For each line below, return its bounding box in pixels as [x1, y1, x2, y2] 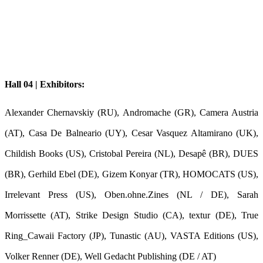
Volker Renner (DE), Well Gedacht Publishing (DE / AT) [5, 251, 216, 262]
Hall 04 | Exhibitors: [5, 79, 85, 89]
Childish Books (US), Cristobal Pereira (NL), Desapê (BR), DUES [5, 149, 258, 159]
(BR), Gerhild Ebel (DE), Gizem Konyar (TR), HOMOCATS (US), [5, 169, 258, 180]
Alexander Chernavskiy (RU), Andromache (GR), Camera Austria [5, 107, 258, 118]
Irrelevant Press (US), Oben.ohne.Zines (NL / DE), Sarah [5, 190, 258, 200]
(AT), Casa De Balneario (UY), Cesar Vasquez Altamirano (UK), [5, 128, 258, 139]
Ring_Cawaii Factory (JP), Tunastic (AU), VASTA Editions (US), [5, 231, 258, 241]
